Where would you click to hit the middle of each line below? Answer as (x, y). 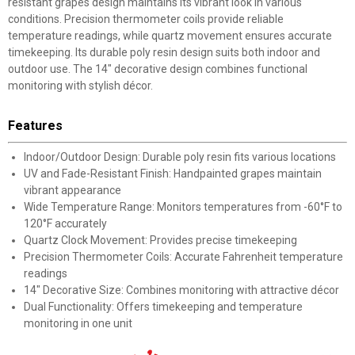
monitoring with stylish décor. (80, 86)
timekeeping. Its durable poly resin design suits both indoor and (164, 52)
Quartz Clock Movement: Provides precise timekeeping (160, 240)
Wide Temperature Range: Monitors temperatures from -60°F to (183, 207)
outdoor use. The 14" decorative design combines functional (158, 69)
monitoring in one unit (78, 323)
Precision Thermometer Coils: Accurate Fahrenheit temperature (183, 257)
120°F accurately (65, 223)
